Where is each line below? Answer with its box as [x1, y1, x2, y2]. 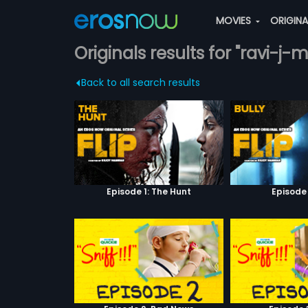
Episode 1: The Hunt [106, 185, 191, 197]
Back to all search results [80, 76, 200, 89]
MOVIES [215, 14, 254, 27]
